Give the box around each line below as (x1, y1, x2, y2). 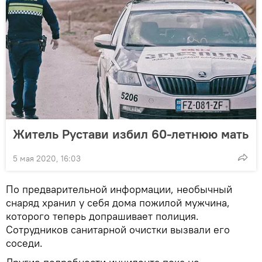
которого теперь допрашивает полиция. (6, 209, 199, 223)
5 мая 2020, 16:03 (13, 153, 81, 164)
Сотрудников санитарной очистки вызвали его (6, 222, 230, 236)
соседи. (6, 236, 43, 250)
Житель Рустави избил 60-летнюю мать (13, 125, 249, 142)
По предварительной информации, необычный (6, 182, 232, 196)
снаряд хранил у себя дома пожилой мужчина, (6, 195, 230, 209)
